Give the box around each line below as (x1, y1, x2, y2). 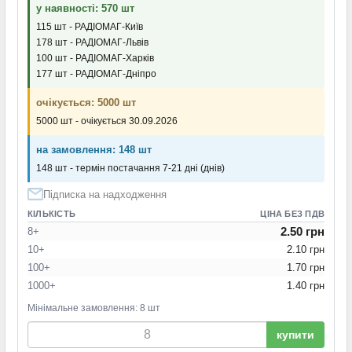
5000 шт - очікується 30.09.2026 (36, 115, 178, 127)
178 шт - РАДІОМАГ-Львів (36, 36, 148, 48)
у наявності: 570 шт (36, 2, 134, 14)
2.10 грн (287, 244, 324, 256)
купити (277, 328, 314, 342)
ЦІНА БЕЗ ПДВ (260, 209, 324, 219)
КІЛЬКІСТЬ (27, 209, 75, 219)
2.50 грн (280, 225, 324, 239)
